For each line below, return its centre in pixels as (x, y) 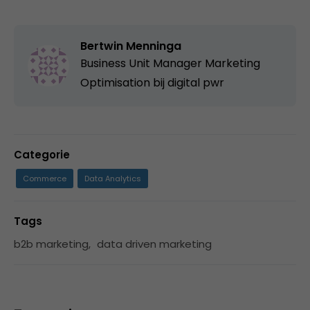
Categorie (42, 154)
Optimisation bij (124, 82)
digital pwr (196, 82)
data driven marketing (154, 244)
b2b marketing (51, 244)
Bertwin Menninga (131, 46)
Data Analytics (113, 178)
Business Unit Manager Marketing (170, 63)
